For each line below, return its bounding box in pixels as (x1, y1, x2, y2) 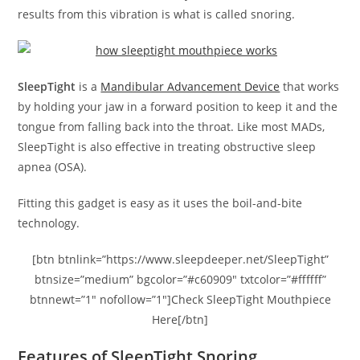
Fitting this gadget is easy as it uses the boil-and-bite (18, 194, 303, 211)
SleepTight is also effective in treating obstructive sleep (18, 138, 317, 154)
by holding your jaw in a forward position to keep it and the (18, 98, 338, 114)
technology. (18, 215, 80, 231)
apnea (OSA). (18, 158, 88, 174)
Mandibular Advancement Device (100, 78, 280, 94)
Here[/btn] (152, 311, 208, 327)
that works (280, 78, 340, 94)
